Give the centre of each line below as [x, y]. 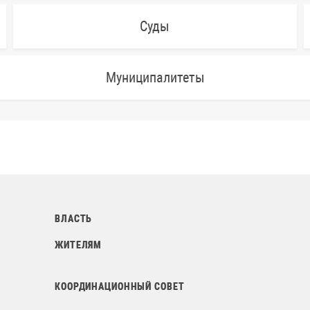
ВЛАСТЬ [74, 219]
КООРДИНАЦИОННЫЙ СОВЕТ [120, 286]
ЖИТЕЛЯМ [79, 245]
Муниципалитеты [155, 78]
